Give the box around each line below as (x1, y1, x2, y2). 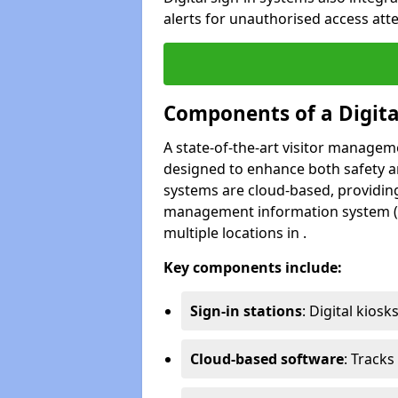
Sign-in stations (190, 300, 302, 321)
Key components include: (163, 257, 342, 277)
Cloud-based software (190, 348, 344, 369)
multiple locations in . (163, 222, 306, 243)
